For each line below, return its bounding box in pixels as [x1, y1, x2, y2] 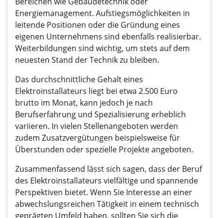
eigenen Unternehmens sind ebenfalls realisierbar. [15, 31, 201, 42]
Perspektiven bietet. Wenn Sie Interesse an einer [15, 187, 192, 198]
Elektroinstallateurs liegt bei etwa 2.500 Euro [15, 86, 178, 96]
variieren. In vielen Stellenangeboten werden [15, 121, 178, 131]
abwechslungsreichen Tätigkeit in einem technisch [15, 199, 199, 209]
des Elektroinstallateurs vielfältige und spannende [15, 175, 198, 186]
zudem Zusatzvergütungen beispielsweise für [15, 132, 180, 143]
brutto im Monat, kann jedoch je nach [15, 97, 153, 108]
